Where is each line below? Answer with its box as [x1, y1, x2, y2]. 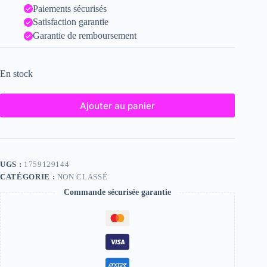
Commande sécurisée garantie [64, 188, 172, 197]
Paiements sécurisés [33, 3, 107, 14]
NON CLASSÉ [57, 172, 108, 182]
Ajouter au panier [80, 100, 156, 111]
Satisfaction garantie [33, 17, 108, 27]
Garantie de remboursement [33, 30, 136, 41]
